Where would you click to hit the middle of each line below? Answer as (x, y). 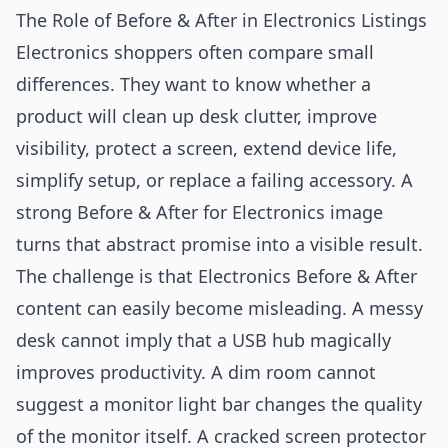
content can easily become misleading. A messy (219, 308)
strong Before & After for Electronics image (199, 212)
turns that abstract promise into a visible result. (219, 244)
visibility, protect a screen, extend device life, (206, 148)
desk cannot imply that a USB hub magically (203, 340)
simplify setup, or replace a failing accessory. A (214, 180)
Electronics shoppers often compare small (195, 52)
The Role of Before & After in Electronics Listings (221, 20)
